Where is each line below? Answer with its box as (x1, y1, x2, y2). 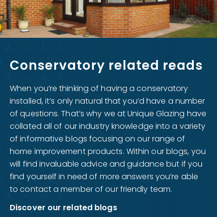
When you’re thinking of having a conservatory (10, 83, 188, 94)
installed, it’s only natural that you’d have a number (10, 95, 205, 107)
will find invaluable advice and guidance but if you (10, 158, 203, 170)
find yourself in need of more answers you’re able (10, 171, 198, 182)
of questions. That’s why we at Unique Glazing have (10, 108, 207, 119)
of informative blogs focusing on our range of (10, 133, 186, 144)
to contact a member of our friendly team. (10, 184, 172, 195)
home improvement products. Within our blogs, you (10, 146, 206, 157)
